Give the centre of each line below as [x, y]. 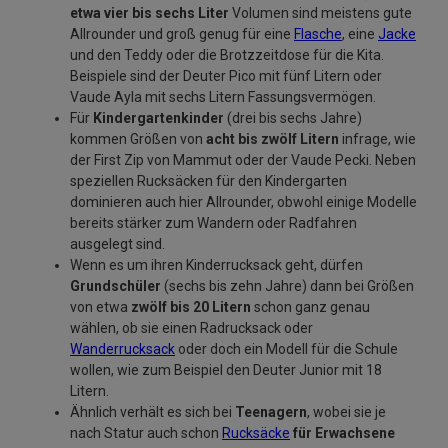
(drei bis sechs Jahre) [293, 117]
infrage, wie [377, 138]
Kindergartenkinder [158, 117]
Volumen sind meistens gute [320, 12]
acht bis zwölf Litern [272, 138]
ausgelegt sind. [117, 243]
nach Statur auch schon [146, 432]
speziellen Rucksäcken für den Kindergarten [208, 180]
